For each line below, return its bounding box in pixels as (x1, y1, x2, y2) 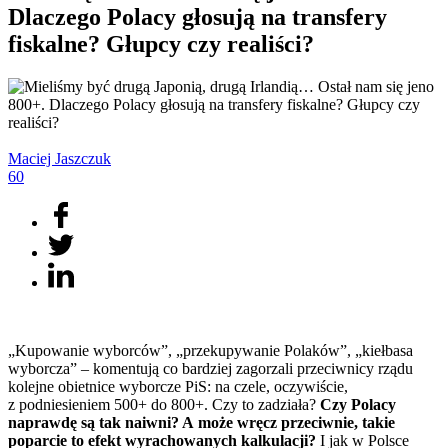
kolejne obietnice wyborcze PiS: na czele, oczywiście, (8, 377, 348, 395)
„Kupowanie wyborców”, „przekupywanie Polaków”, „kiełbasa (8, 341, 413, 359)
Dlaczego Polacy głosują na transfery (8, 3, 387, 30)
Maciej (8, 149, 55, 167)
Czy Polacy (320, 395, 396, 413)
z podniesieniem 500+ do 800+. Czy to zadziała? (8, 395, 320, 413)
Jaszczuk (55, 149, 111, 167)
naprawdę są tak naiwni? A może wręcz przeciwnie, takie (8, 413, 395, 431)
